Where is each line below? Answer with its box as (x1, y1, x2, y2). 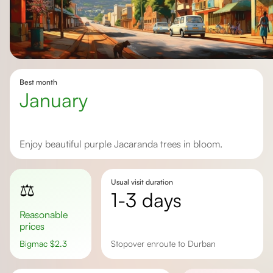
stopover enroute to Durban (115, 238, 216, 249)
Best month (19, 77, 57, 87)
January (29, 88, 88, 112)
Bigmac (25, 238, 50, 249)
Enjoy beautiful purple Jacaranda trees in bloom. (25, 138, 222, 150)
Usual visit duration (110, 177, 173, 186)
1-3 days (117, 188, 182, 212)
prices (19, 220, 44, 232)
